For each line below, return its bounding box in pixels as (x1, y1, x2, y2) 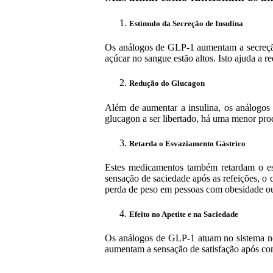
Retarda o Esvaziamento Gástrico (129, 138, 246, 148)
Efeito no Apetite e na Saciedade (129, 210, 238, 219)
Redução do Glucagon (129, 79, 205, 88)
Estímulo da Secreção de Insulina (129, 19, 243, 29)
